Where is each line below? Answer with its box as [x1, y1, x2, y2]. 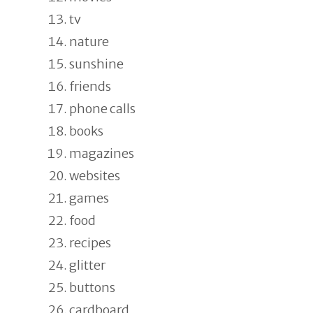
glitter [69, 257, 105, 273]
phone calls [69, 101, 136, 117]
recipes [69, 235, 111, 251]
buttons [69, 279, 115, 296]
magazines [69, 145, 134, 161]
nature [69, 34, 109, 50]
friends [69, 78, 111, 94]
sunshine [69, 56, 124, 72]
